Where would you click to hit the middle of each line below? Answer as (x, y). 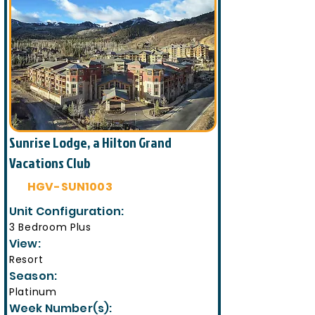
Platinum (33, 292)
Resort (26, 259)
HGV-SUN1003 (70, 187)
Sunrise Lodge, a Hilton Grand (90, 142)
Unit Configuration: (68, 211)
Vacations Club (50, 162)
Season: (34, 276)
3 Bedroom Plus (50, 227)
